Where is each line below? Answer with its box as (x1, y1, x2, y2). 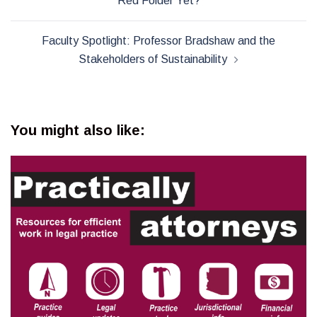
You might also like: (11, 122, 145, 138)
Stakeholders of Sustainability (79, 53, 227, 65)
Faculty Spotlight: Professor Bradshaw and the (42, 35, 275, 47)
